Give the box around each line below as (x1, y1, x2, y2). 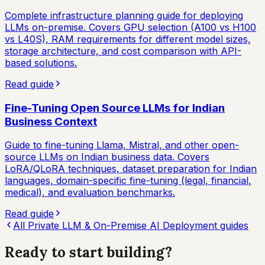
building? (106, 243, 172, 262)
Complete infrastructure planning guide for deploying (5, 9, 243, 21)
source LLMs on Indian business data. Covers (5, 151, 209, 163)
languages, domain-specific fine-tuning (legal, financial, (5, 174, 251, 187)
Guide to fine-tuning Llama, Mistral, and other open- (5, 139, 239, 151)
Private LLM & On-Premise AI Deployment (28, 219, 217, 232)
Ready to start (5, 243, 103, 262)
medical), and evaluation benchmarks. (5, 186, 175, 199)
